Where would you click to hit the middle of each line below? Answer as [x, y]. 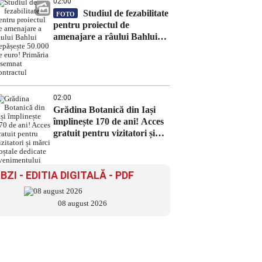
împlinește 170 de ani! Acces [108, 121]
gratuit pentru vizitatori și [104, 133]
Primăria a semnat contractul [111, 60]
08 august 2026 [82, 203]
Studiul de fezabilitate [125, 13]
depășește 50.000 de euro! [104, 48]
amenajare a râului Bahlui [105, 37]
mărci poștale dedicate [97, 145]
